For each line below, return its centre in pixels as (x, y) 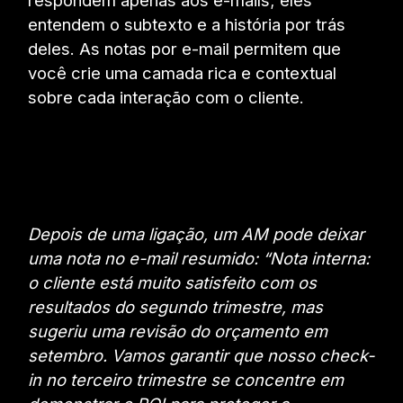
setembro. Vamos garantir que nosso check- (201, 355)
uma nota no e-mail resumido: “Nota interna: (199, 258)
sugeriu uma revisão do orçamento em (178, 331)
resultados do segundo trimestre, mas (176, 306)
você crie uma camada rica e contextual (183, 72)
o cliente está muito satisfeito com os (173, 282)
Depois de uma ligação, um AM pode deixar (197, 233)
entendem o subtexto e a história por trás (187, 24)
